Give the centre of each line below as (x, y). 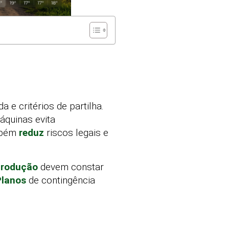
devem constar (71, 167)
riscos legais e (76, 133)
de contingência (61, 180)
